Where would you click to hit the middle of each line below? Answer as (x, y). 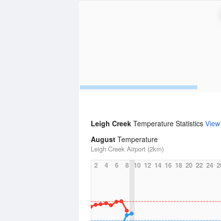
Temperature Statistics (169, 123)
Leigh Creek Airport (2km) (127, 149)
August (103, 139)
